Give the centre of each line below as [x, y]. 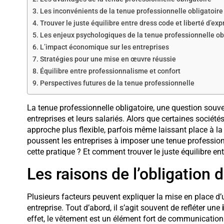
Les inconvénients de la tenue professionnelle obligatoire [131, 11]
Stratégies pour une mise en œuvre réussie [108, 59]
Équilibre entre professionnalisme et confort [110, 71]
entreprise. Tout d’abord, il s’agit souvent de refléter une [124, 208]
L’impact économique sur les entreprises [104, 47]
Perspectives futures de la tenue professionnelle [117, 83]
